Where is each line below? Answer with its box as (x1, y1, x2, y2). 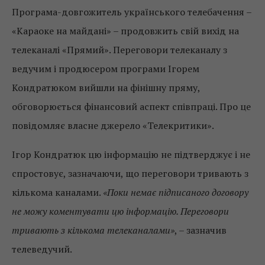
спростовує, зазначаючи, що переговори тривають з (12, 166, 248, 180)
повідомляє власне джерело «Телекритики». (12, 118, 214, 132)
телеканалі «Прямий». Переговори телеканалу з (12, 43, 227, 56)
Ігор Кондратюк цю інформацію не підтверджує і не (12, 147, 250, 161)
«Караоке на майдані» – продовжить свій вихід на (12, 24, 239, 37)
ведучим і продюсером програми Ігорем (12, 62, 199, 75)
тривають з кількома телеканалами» (12, 223, 174, 237)
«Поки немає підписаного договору (103, 185, 248, 199)
